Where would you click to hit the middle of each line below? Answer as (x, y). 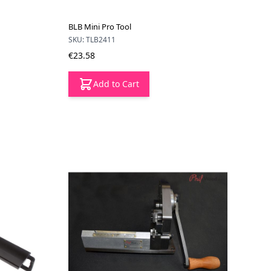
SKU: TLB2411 (92, 40)
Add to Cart (116, 84)
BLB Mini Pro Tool (100, 27)
